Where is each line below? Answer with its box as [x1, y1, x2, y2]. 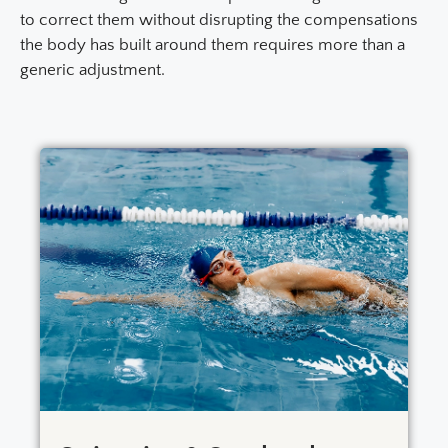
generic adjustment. [20, 60, 165, 79]
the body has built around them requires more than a [20, 35, 405, 54]
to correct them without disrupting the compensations [20, 10, 418, 29]
